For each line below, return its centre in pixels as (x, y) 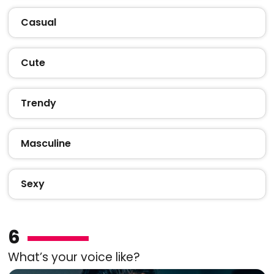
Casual (38, 22)
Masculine (46, 143)
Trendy (38, 103)
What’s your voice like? (74, 257)
